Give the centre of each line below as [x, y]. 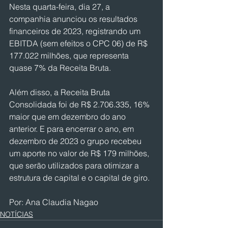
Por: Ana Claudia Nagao [54, 202]
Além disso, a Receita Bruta [61, 92]
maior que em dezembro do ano [68, 117]
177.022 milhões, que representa [70, 55]
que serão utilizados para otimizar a [75, 165]
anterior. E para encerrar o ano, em [73, 129]
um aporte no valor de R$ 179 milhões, [80, 153]
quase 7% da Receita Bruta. [60, 68]
